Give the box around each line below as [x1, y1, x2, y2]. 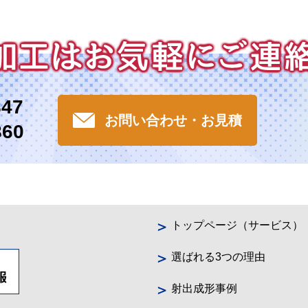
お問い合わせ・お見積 [104, 113, 242, 129]
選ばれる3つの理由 [171, 251, 265, 263]
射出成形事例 [171, 283, 237, 295]
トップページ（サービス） [171, 219, 303, 232]
